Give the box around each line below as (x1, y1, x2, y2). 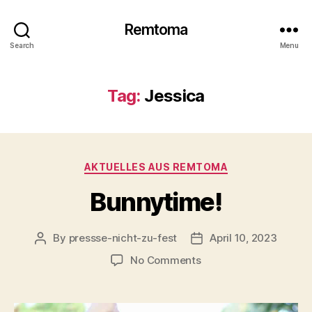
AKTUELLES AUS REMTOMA (84, 161, 228, 173)
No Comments (130, 253, 201, 267)
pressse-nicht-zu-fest (68, 231, 178, 244)
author (40, 247, 72, 260)
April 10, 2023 (210, 231, 277, 244)
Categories (155, 157, 217, 171)
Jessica (144, 86, 205, 106)
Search (10, 40, 34, 49)
